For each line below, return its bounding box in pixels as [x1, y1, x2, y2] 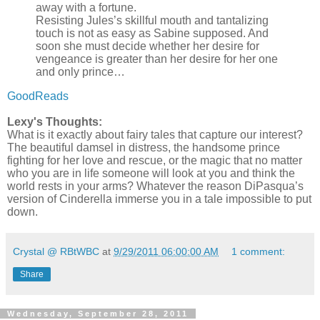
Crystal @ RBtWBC [13, 246, 99, 258]
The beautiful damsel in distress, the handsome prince [7, 141, 280, 154]
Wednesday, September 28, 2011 [7, 309, 189, 319]
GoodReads [7, 90, 69, 103]
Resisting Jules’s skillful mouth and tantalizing [36, 14, 269, 27]
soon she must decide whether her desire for [36, 40, 259, 53]
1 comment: [231, 246, 286, 258]
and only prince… [36, 66, 125, 79]
